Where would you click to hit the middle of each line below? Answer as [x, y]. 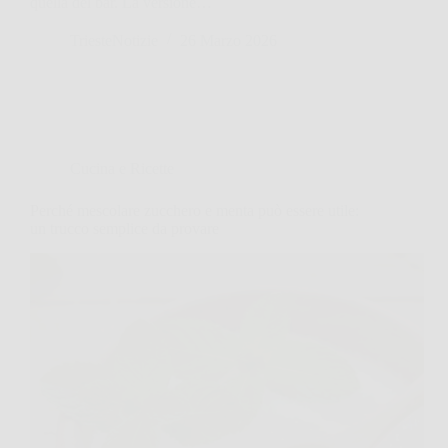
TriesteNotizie [114, 40]
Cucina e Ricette [122, 168]
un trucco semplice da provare [124, 228]
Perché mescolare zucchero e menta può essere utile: [194, 210]
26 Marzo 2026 [228, 40]
